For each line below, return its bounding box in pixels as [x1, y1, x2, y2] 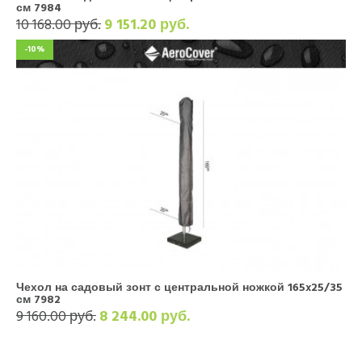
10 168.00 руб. [16, 13, 101, 36]
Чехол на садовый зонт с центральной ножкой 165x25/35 [16, 278, 343, 297]
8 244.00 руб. [99, 305, 190, 328]
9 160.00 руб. [16, 305, 96, 328]
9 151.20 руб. [104, 13, 189, 36]
